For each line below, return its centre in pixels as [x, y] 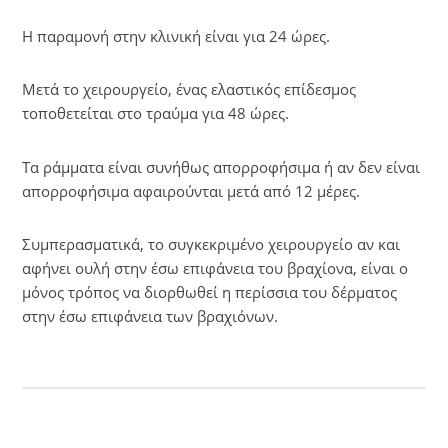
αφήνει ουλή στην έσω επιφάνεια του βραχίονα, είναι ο [215, 267]
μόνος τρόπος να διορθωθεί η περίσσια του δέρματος [209, 291]
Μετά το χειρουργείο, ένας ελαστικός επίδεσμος [189, 89]
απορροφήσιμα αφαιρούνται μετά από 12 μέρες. [191, 190]
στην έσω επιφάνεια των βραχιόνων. [150, 315]
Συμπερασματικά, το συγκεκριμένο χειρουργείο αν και [211, 243]
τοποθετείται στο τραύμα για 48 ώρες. [155, 113]
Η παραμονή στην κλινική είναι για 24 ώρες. [176, 35]
